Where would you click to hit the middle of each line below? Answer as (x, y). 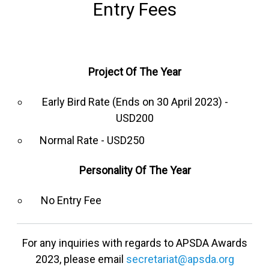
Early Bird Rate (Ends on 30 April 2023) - (135, 102)
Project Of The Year (135, 72)
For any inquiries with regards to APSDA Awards (134, 243)
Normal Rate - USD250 (92, 140)
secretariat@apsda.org (180, 259)
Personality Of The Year (135, 170)
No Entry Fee (71, 200)
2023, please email (80, 259)
